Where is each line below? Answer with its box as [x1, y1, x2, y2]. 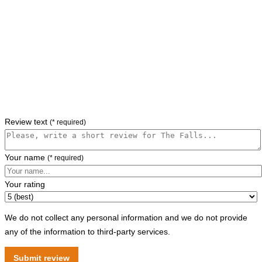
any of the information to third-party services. [5, 226, 170, 236]
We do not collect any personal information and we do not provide [5, 212, 247, 222]
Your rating [5, 179, 45, 189]
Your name [5, 152, 47, 162]
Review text [5, 116, 50, 126]
